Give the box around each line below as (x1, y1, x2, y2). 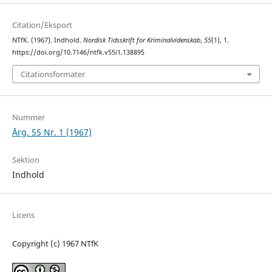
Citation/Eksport (12, 19, 72, 31)
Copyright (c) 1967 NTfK (12, 237, 98, 249)
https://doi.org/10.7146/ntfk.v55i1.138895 (12, 48, 144, 57)
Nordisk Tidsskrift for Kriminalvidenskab (83, 36, 200, 45)
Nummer (12, 111, 45, 123)
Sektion (12, 154, 39, 165)
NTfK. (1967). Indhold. (12, 36, 83, 45)
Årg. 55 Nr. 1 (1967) (12, 126, 92, 138)
